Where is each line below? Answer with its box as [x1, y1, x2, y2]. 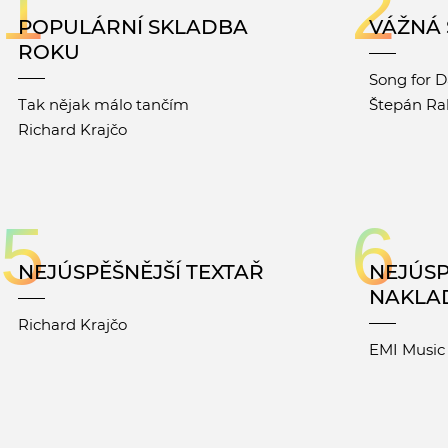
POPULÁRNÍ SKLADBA [18, 15, 248, 40]
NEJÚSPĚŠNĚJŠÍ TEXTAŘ [18, 260, 264, 285]
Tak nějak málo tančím [18, 95, 189, 115]
